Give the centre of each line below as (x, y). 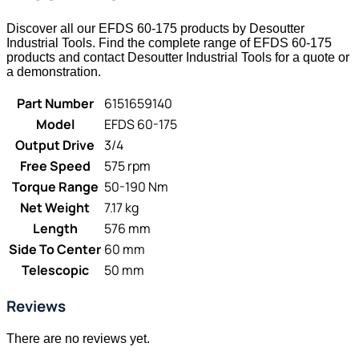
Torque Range (55, 186)
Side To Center (55, 249)
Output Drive (55, 145)
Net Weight (55, 207)
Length (55, 228)
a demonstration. (54, 71)
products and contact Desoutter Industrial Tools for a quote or (178, 57)
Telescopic (55, 270)
